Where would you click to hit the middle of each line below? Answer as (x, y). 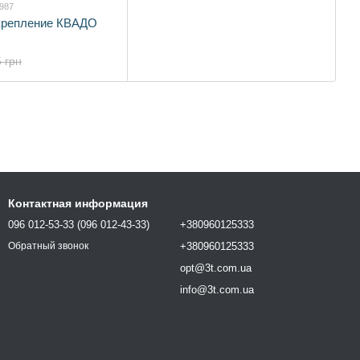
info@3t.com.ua (217, 290)
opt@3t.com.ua (216, 268)
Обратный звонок (48, 246)
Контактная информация (78, 203)
